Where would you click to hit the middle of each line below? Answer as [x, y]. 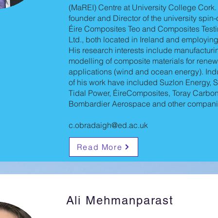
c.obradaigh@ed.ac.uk [108, 125]
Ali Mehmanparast [120, 200]
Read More [100, 147]
